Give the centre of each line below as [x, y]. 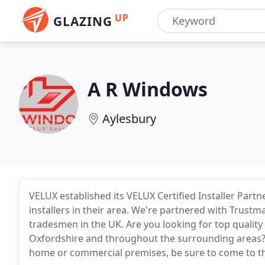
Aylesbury [129, 119]
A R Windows [148, 89]
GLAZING [83, 21]
